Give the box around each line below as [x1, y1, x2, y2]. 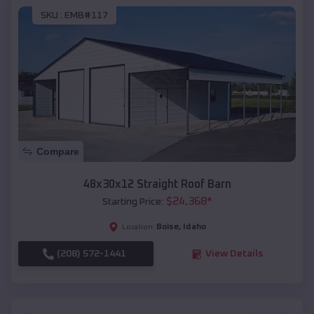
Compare [36, 146, 79, 158]
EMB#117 [64, 10, 108, 20]
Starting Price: [102, 197, 163, 207]
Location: [121, 224, 155, 231]
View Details [205, 249, 263, 259]
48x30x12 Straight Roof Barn [83, 179, 231, 191]
